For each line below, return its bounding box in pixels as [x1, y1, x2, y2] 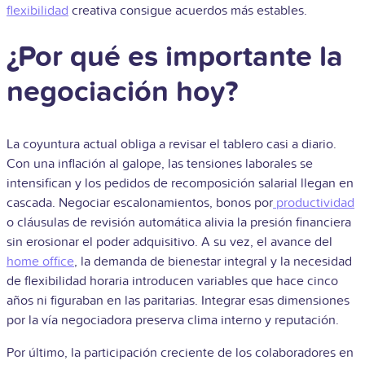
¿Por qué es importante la [7, 39, 343, 76]
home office [7, 253, 74, 270]
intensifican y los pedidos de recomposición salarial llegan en [7, 175, 354, 192]
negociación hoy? [7, 74, 238, 111]
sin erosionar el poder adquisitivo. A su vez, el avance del [7, 234, 332, 251]
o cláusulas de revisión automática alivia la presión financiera [7, 214, 351, 231]
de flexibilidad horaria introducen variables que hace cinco [7, 273, 338, 290]
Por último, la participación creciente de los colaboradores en [7, 345, 354, 362]
